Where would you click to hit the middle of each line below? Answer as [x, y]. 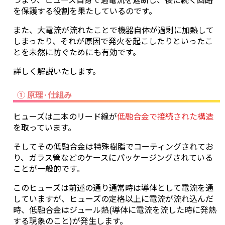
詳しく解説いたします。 [57, 71]
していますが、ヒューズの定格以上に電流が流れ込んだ [113, 198]
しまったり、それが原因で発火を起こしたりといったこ [113, 40]
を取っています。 [44, 127]
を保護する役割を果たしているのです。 [85, 10]
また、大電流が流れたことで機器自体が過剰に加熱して [114, 29]
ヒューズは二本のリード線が [65, 116]
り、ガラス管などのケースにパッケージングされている [113, 157]
